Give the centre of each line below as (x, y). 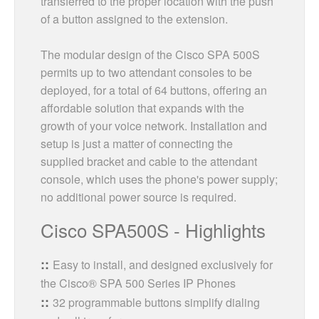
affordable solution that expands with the (142, 108)
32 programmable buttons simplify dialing (156, 302)
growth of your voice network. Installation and (154, 125)
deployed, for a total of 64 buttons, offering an (154, 90)
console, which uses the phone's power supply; (159, 179)
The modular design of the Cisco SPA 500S (150, 54)
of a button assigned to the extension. (134, 19)
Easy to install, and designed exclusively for (163, 264)
